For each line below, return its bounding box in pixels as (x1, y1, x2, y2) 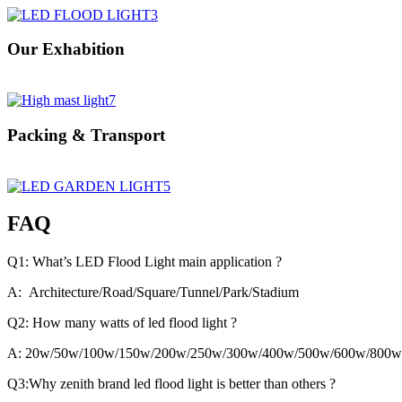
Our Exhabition (7, 39, 125, 59)
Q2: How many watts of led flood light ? (7, 315, 237, 331)
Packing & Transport (7, 125, 165, 144)
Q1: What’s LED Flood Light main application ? (7, 254, 282, 270)
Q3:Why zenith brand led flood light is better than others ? (7, 376, 336, 392)
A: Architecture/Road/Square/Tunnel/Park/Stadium (7, 284, 299, 301)
